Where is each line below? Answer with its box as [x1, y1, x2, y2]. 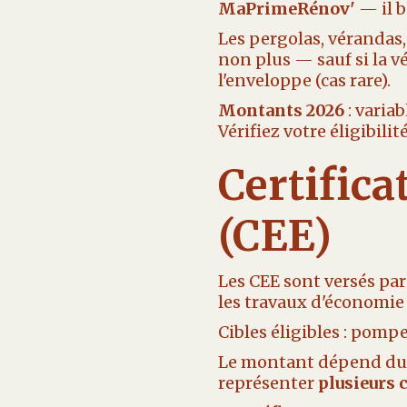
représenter [217, 372, 318, 393]
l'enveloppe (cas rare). [217, 70, 391, 91]
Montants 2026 [217, 100, 344, 121]
